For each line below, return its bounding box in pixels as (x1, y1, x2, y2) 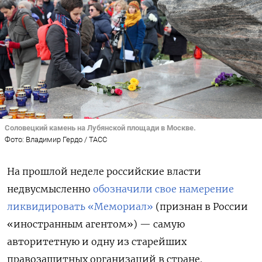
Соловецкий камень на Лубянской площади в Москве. (5, 123, 196, 132)
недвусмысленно (7, 183, 93, 195)
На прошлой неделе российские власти (7, 166, 201, 178)
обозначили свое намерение (93, 183, 234, 195)
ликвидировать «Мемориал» (7, 201, 153, 213)
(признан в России (153, 201, 248, 213)
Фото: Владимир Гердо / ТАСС (5, 135, 107, 144)
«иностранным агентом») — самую (7, 218, 185, 230)
